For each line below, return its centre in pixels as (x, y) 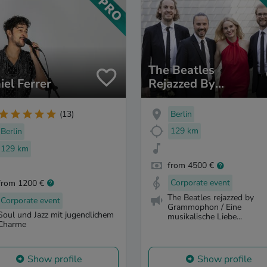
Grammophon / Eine (204, 207)
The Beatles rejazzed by (211, 197)
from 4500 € (191, 166)
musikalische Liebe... (205, 216)
